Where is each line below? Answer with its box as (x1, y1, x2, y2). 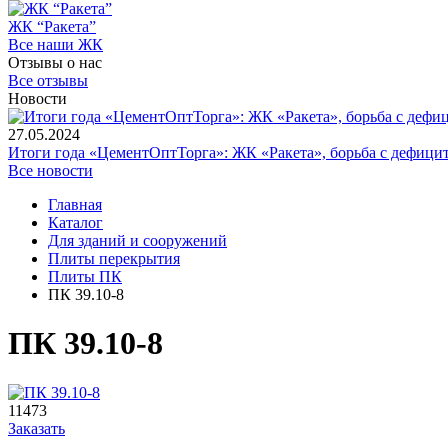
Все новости (8, 162, 93, 179)
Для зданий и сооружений (48, 232, 227, 249)
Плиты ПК (48, 268, 122, 285)
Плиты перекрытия (48, 250, 180, 267)
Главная (48, 196, 102, 213)
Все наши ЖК (8, 36, 103, 53)
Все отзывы (8, 72, 88, 89)
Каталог (48, 214, 103, 231)
